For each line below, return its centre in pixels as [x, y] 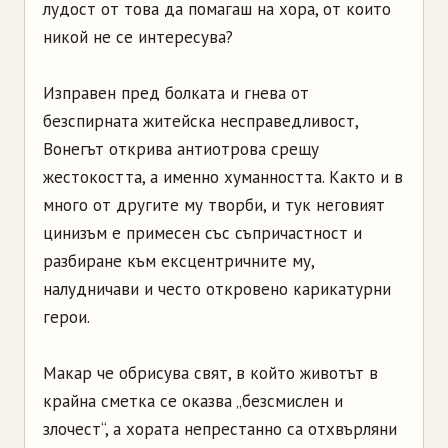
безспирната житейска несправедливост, [200, 121]
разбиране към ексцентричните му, [178, 261]
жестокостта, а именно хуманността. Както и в [223, 177]
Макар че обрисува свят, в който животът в [210, 373]
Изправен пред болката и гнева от [176, 93]
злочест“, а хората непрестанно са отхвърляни [220, 429]
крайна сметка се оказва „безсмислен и [193, 401]
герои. [66, 317]
